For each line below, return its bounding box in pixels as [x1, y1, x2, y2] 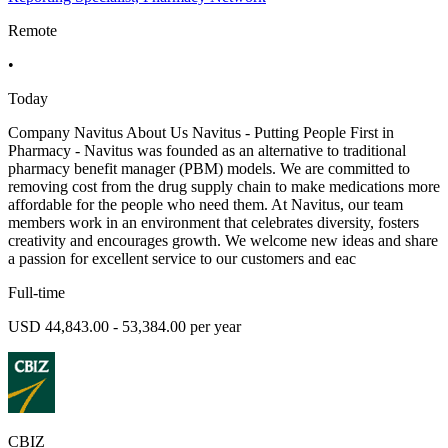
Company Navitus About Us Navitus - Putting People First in [8, 123, 394, 141]
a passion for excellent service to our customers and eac [8, 249, 356, 267]
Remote [8, 21, 57, 39]
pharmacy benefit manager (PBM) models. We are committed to [8, 159, 410, 177]
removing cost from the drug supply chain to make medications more [8, 177, 440, 195]
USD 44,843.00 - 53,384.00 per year [8, 317, 241, 335]
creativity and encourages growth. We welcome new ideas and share [8, 231, 438, 249]
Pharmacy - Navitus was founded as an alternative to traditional [8, 141, 406, 159]
